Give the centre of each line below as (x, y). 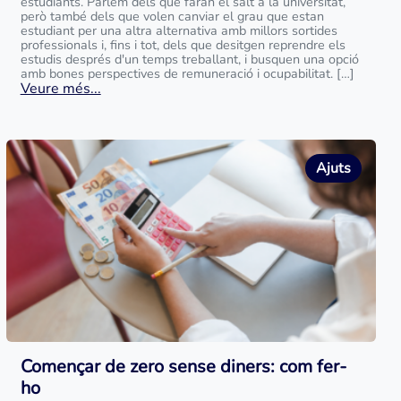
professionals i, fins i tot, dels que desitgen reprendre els (183, 45)
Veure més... (60, 89)
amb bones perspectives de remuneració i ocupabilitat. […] (187, 73)
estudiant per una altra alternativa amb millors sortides (179, 30)
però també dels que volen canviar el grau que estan (172, 16)
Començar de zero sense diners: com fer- (183, 367)
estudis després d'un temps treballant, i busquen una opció (189, 59)
